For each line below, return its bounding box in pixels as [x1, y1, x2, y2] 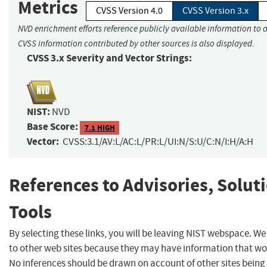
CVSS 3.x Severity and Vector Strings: [27, 51, 192, 66]
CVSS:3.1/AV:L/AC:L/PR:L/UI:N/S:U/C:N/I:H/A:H [63, 135, 253, 148]
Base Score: [27, 120, 78, 134]
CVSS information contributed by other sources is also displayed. [18, 38, 254, 49]
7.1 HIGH [84, 122, 115, 133]
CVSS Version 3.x [182, 5, 249, 17]
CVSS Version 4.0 [96, 5, 163, 17]
